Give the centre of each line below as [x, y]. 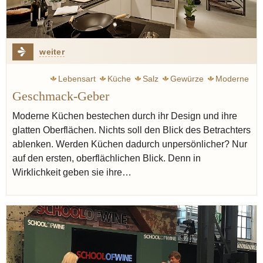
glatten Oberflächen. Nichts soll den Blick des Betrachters [131, 130]
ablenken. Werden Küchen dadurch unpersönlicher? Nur [130, 144]
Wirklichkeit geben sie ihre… [72, 173]
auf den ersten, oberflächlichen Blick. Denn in [107, 159]
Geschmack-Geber [61, 97]
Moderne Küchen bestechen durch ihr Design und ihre [125, 116]
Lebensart [77, 79]
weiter [52, 52]
